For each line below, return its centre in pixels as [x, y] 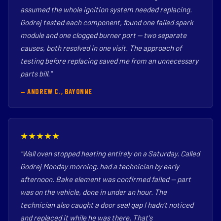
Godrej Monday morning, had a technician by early [100, 166]
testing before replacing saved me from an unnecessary [109, 61]
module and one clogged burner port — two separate [103, 35]
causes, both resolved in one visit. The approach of [101, 48]
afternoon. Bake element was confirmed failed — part [106, 179]
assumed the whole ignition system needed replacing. [106, 9]
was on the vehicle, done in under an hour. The [93, 192]
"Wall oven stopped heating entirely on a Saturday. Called [110, 153]
